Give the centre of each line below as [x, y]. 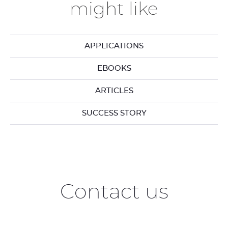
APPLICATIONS [114, 46]
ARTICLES [114, 91]
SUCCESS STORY [114, 113]
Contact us [114, 192]
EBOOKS [114, 68]
